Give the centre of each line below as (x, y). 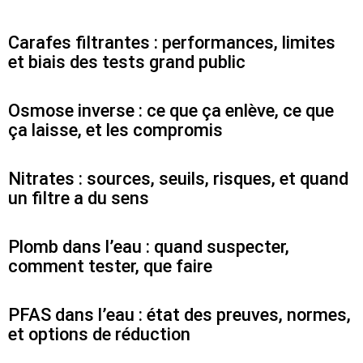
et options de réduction (99, 334)
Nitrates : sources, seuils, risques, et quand (178, 178)
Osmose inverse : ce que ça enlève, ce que (171, 110)
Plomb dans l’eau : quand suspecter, (149, 246)
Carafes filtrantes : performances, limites (172, 42)
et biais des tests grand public (127, 62)
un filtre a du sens (79, 198)
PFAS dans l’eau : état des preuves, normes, (179, 314)
